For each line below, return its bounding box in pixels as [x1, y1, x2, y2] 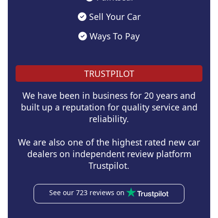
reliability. [89, 112, 129, 125]
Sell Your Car [86, 11, 141, 23]
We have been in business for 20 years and [22, 89, 196, 101]
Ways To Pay [87, 30, 140, 42]
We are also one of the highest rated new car [18, 136, 200, 148]
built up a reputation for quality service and [20, 101, 198, 113]
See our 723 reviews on [49, 187, 125, 197]
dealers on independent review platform [27, 147, 191, 160]
